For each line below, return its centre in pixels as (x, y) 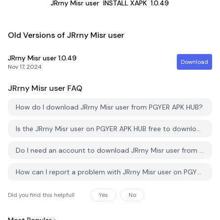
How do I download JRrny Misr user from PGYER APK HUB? (109, 107)
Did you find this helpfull (41, 195)
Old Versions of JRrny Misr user (66, 35)
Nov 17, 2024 (25, 67)
